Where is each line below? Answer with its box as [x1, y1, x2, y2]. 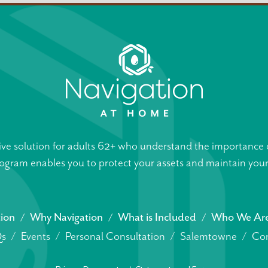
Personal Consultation [65, 229, 165, 243]
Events [21, 229, 50, 243]
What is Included [118, 210, 196, 225]
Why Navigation [30, 210, 103, 225]
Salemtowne [180, 229, 237, 243]
